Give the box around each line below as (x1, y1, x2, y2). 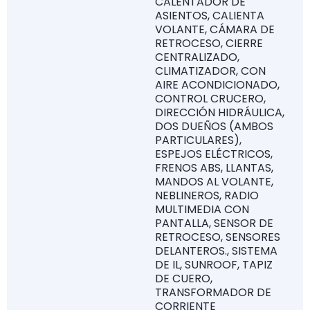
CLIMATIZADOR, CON (155, 63, 266, 79)
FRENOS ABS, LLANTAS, (155, 160, 273, 176)
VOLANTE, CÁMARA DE (155, 21, 275, 37)
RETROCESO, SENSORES (155, 229, 280, 245)
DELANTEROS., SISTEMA (155, 243, 277, 259)
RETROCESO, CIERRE (155, 35, 263, 51)
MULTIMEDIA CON (155, 201, 249, 217)
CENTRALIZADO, (155, 49, 239, 65)
